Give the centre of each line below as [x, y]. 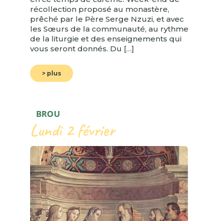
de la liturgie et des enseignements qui [106, 39]
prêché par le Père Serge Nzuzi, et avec [107, 19]
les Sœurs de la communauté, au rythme [109, 29]
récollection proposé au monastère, [100, 9]
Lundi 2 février [72, 130]
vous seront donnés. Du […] [82, 49]
